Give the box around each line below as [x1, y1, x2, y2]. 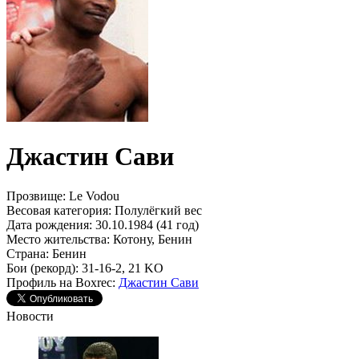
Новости [6, 309, 54, 323]
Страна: [6, 246, 49, 260]
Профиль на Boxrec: [6, 275, 115, 289]
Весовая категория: [6, 203, 111, 217]
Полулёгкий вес [111, 203, 202, 217]
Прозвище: [6, 188, 66, 203]
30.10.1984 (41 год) [92, 217, 199, 232]
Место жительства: [6, 232, 110, 246]
